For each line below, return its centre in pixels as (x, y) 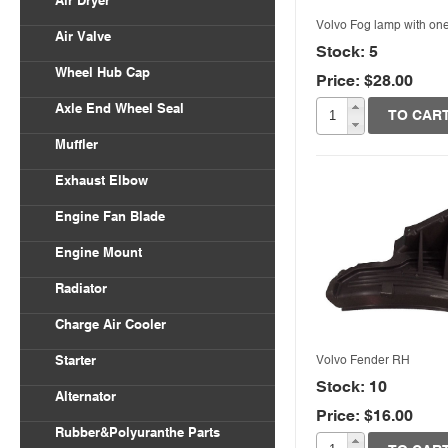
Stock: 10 (351, 385)
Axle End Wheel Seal (119, 108)
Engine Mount (98, 252)
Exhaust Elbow (101, 180)
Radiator (81, 288)
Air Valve (83, 36)
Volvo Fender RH (363, 359)
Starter (75, 360)
